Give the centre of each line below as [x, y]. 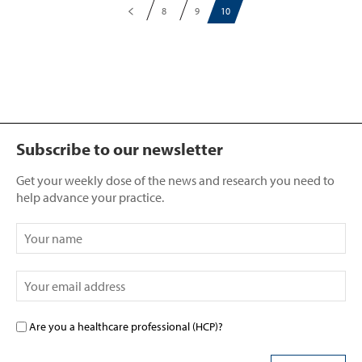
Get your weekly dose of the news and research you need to [175, 180]
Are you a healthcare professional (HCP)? [126, 326]
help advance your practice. [90, 197]
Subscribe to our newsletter [120, 148]
